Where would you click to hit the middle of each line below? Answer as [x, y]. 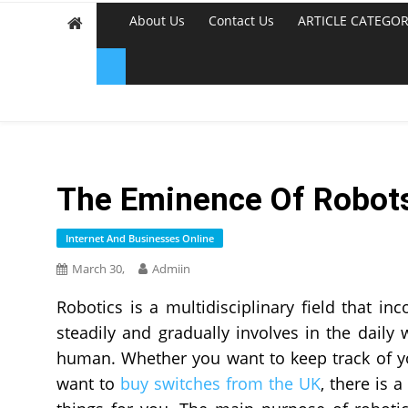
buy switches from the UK [220, 383]
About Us [157, 20]
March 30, [98, 269]
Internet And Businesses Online [140, 238]
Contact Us [241, 20]
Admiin [171, 269]
